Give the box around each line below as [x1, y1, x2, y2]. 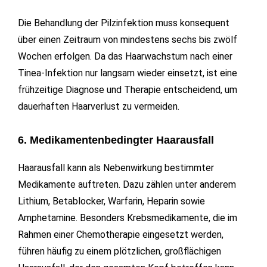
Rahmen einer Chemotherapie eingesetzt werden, [18, 229, 223, 241]
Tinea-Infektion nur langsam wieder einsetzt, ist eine [18, 67, 237, 79]
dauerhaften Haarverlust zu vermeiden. [18, 101, 179, 113]
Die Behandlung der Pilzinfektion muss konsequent [18, 17, 229, 29]
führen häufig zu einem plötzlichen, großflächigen [18, 246, 221, 257]
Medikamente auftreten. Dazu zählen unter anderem [18, 179, 236, 191]
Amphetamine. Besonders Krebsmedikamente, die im [18, 212, 237, 224]
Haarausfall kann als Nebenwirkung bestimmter [18, 162, 214, 174]
